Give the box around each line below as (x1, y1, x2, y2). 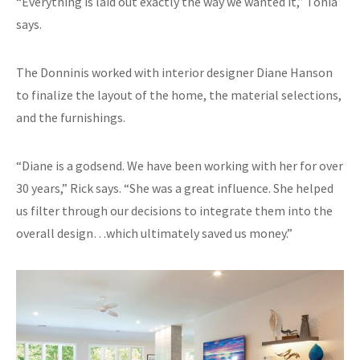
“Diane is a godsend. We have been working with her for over (16, 157, 343, 174)
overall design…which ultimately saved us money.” (16, 224, 292, 241)
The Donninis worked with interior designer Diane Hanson (16, 63, 333, 80)
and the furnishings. (16, 108, 125, 125)
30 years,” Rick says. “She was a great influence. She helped (16, 179, 333, 196)
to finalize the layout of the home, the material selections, (16, 86, 342, 103)
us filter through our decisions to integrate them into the (16, 202, 333, 219)
